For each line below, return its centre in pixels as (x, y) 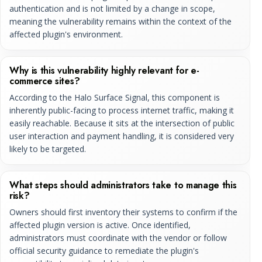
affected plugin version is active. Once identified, (100, 225)
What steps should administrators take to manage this (123, 185)
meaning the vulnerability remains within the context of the (120, 21)
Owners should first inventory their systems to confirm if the (123, 212)
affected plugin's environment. (66, 34)
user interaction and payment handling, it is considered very (122, 136)
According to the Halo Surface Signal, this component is (115, 97)
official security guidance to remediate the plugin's (104, 250)
